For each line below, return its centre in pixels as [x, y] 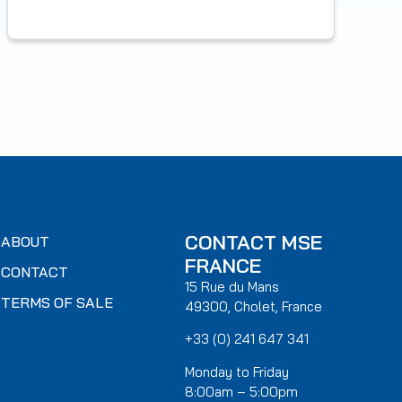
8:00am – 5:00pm [242, 391]
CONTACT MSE [254, 242]
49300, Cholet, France [254, 306]
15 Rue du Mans [232, 286]
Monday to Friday [237, 371]
